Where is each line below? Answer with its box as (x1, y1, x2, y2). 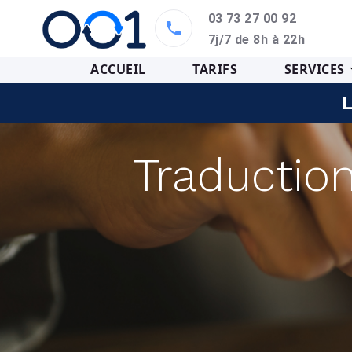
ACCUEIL (90, 60, 146, 78)
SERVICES (284, 60, 345, 78)
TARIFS (192, 60, 238, 78)
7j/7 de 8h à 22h (207, 32, 306, 47)
